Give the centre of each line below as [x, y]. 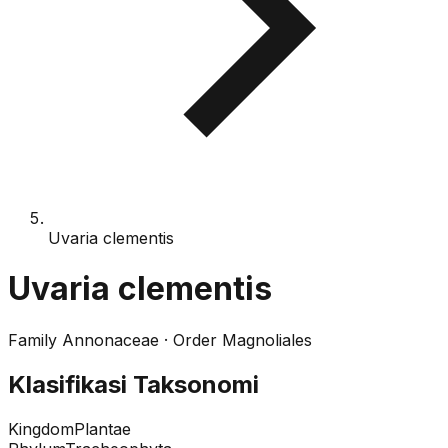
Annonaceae [110, 339]
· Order [190, 339]
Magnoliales [267, 339]
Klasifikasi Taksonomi [133, 384]
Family [32, 339]
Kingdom [41, 428]
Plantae [102, 428]
